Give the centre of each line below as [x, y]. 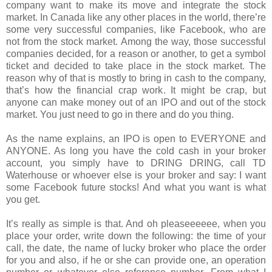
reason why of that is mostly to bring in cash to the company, [136, 78]
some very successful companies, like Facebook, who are [136, 29]
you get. [23, 199]
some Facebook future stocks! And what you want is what [136, 187]
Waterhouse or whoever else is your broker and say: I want [136, 175]
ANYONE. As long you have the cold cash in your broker [136, 151]
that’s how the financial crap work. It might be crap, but [136, 90]
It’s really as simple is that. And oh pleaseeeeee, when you [136, 223]
